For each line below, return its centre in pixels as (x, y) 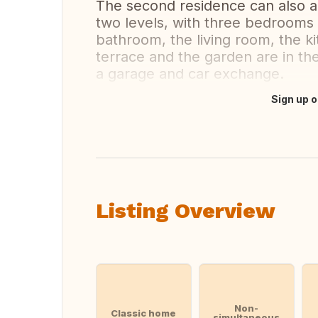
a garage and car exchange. (190, 74)
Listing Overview (186, 210)
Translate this (144, 106)
